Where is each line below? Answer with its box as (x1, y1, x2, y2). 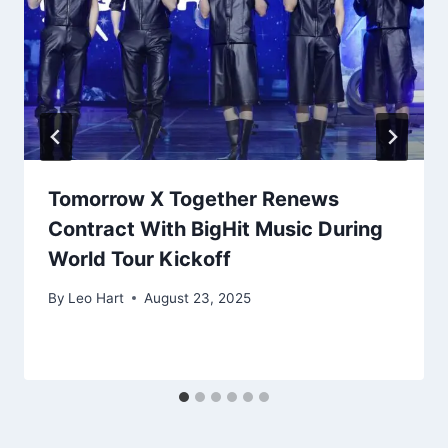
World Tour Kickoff (48, 247, 231, 272)
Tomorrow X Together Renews (48, 187, 339, 212)
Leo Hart (68, 289, 125, 306)
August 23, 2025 (144, 289, 252, 306)
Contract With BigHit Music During (48, 217, 383, 242)
